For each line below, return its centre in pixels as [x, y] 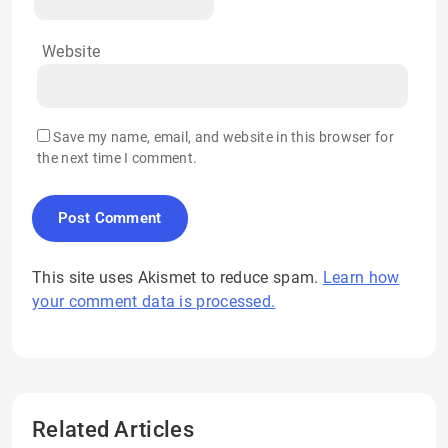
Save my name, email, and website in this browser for [223, 136]
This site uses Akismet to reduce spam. [177, 277]
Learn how [361, 277]
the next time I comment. [117, 157]
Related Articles [113, 429]
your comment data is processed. [154, 301]
